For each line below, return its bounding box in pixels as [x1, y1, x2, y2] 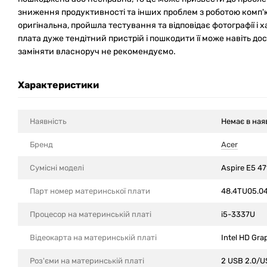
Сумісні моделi [30, 163, 84, 172]
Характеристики [18, 79, 99, 91]
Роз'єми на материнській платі [30, 256, 146, 265]
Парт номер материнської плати [30, 187, 150, 195]
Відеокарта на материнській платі [30, 233, 159, 242]
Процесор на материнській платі [30, 210, 151, 219]
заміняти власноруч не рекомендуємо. [18, 46, 176, 57]
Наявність [30, 117, 67, 126]
